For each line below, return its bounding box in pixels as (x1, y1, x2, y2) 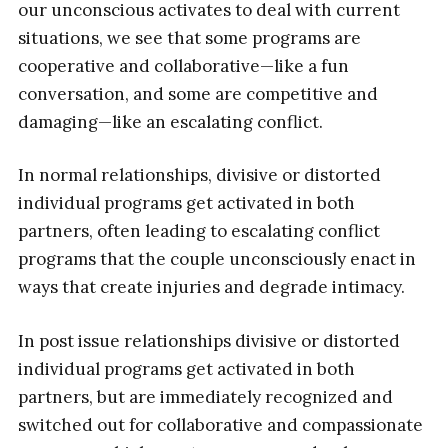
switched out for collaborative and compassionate (17, 413, 423, 436)
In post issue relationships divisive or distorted (17, 329, 400, 352)
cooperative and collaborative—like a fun (17, 54, 349, 77)
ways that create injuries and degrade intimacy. (17, 276, 405, 299)
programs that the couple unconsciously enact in (17, 248, 416, 271)
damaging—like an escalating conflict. (17, 110, 323, 133)
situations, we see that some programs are (17, 26, 361, 49)
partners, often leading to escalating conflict (17, 220, 380, 243)
